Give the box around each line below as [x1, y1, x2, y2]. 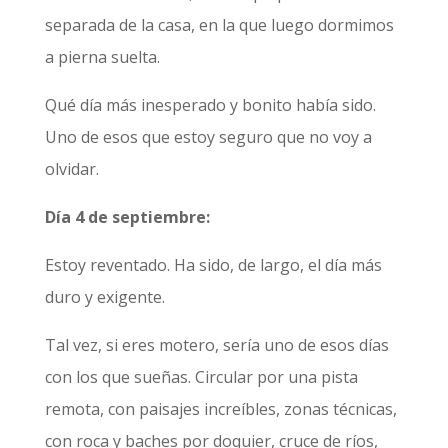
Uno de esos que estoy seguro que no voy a [44, 126, 372, 148]
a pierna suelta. [44, 46, 164, 68]
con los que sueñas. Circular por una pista [44, 366, 358, 388]
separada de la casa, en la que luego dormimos [44, 14, 394, 36]
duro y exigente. [44, 286, 169, 308]
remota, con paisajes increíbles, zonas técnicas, [44, 398, 397, 420]
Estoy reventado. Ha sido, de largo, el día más [44, 254, 382, 276]
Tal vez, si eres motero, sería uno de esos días [44, 334, 389, 356]
